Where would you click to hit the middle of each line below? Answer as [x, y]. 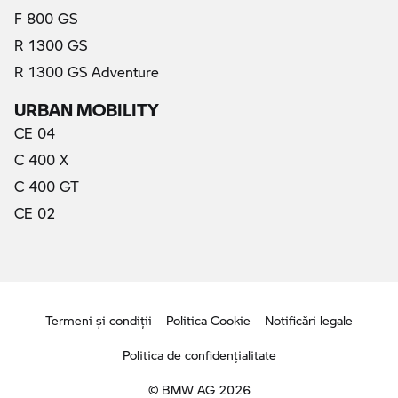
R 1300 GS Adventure [87, 71]
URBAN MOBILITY [87, 104]
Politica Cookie [208, 320]
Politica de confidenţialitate [199, 354]
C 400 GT [47, 186]
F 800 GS [46, 18]
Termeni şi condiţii [99, 320]
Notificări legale [309, 320]
